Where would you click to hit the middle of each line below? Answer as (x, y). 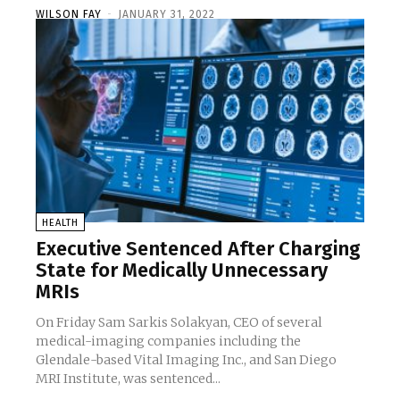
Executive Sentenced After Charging (198, 248)
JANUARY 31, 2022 (167, 14)
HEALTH (60, 222)
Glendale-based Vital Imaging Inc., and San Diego (187, 359)
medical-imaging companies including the (169, 341)
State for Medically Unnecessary (182, 270)
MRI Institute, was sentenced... (128, 378)
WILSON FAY (69, 14)
